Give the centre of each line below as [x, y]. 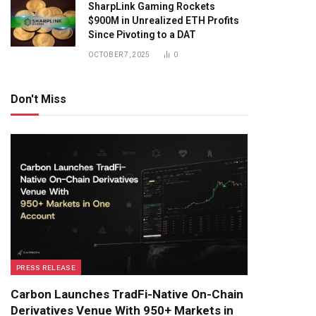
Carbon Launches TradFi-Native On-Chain [127, 294]
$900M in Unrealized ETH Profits [164, 20]
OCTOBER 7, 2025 [119, 55]
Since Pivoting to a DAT [142, 35]
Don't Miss [38, 99]
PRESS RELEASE [46, 267]
